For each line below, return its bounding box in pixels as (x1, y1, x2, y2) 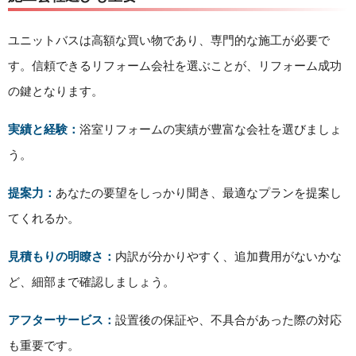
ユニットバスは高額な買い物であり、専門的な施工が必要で (8, 32, 330, 48)
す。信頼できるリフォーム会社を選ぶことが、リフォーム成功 (8, 57, 342, 74)
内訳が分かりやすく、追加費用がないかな (115, 248, 342, 265)
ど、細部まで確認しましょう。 (8, 273, 175, 290)
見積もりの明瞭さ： (8, 248, 115, 265)
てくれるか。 (8, 210, 79, 226)
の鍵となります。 (8, 83, 103, 99)
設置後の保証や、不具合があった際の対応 (115, 311, 342, 328)
